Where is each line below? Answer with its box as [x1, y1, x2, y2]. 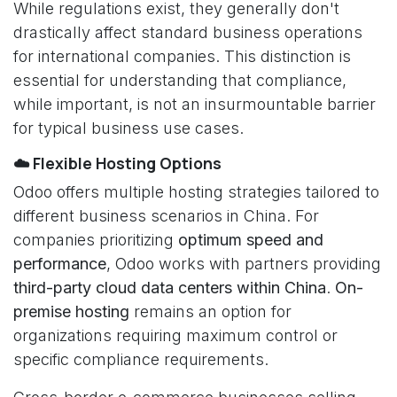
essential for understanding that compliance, [13, 71, 346, 90]
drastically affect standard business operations [13, 23, 362, 42]
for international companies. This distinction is [13, 47, 351, 66]
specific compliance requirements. [13, 350, 269, 369]
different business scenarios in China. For [13, 206, 319, 225]
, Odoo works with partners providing [106, 254, 381, 273]
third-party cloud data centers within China [13, 278, 326, 297]
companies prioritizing [13, 230, 178, 249]
